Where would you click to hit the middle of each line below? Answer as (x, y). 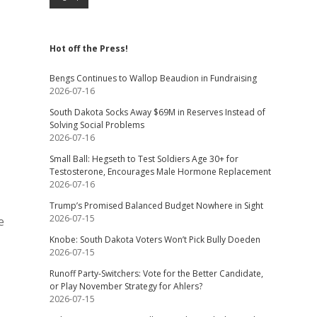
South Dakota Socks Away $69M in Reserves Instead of (157, 112)
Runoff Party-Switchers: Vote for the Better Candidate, (156, 273)
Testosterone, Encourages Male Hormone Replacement (160, 172)
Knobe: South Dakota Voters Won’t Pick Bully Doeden (155, 240)
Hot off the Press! (88, 48)
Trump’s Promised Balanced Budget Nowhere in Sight (156, 206)
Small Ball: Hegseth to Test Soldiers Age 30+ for (144, 159)
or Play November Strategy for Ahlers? (126, 286)
